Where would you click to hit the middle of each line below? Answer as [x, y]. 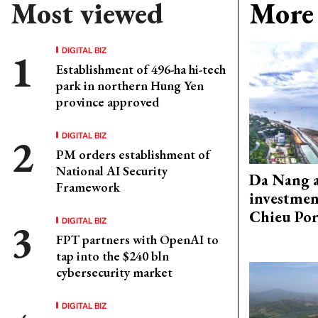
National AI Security [112, 171]
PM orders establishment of [133, 154]
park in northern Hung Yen [130, 86]
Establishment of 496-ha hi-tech [141, 69]
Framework [88, 187]
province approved [108, 102]
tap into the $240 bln [113, 256]
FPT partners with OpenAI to [137, 240]
